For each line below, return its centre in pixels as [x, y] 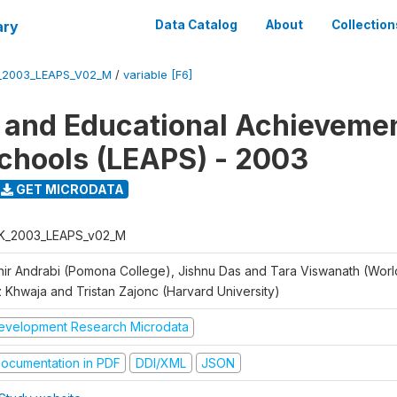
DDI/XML [160, 362]
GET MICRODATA [68, 189]
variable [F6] [158, 75]
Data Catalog [196, 25]
